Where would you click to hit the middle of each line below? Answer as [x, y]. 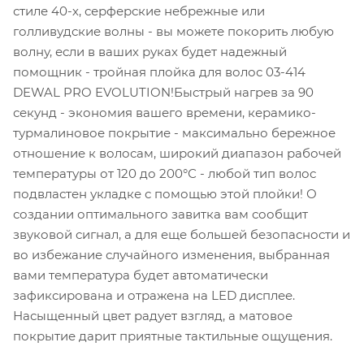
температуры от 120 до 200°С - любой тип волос [165, 173]
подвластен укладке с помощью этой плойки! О [165, 193]
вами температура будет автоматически [141, 275]
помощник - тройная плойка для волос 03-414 [159, 71]
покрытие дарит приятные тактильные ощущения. [173, 336]
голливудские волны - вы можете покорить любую [173, 31]
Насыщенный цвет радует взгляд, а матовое [153, 315]
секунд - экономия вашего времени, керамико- [165, 112]
